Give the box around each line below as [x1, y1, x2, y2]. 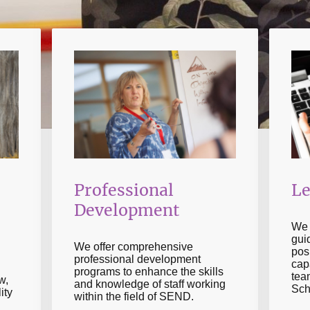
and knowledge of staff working [73, 278, 226, 291]
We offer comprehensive [73, 241, 193, 253]
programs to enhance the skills [73, 266, 224, 278]
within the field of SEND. [73, 291, 194, 303]
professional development [73, 253, 201, 266]
